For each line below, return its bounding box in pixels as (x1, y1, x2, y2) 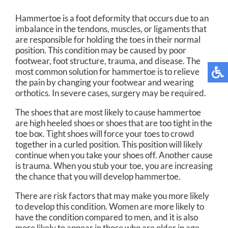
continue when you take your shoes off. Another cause (15, 150, 213, 161)
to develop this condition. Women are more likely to (15, 201, 204, 212)
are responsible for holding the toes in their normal (15, 34, 201, 45)
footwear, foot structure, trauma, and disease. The (15, 55, 201, 67)
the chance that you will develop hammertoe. (15, 171, 181, 182)
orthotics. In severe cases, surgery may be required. (15, 88, 206, 99)
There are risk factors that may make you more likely (15, 190, 209, 202)
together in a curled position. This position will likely (15, 139, 203, 150)
